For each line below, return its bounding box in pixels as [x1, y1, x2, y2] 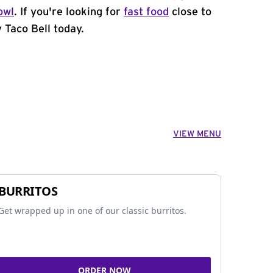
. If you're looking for [14, 7, 124, 18]
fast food [124, 7, 169, 18]
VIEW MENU [173, 130, 221, 138]
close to [169, 7, 211, 18]
